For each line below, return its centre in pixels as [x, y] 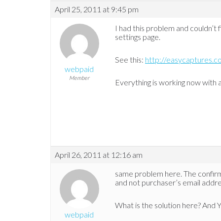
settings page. [138, 37]
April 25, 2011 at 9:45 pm [97, 9]
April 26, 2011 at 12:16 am [99, 155]
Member [79, 78]
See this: [130, 60]
